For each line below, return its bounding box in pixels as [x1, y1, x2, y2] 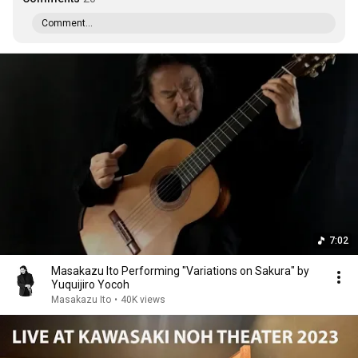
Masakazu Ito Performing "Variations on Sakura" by [51, 265, 309, 277]
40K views [121, 294, 165, 305]
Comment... [42, 18, 93, 29]
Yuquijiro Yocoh [51, 278, 129, 291]
